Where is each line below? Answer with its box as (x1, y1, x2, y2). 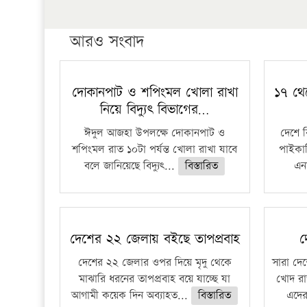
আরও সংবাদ (70, 30, 144, 53)
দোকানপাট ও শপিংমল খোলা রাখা (71, 83, 238, 102)
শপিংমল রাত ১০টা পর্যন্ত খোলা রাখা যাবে (72, 142, 238, 158)
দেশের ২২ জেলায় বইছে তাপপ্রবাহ (69, 230, 240, 249)
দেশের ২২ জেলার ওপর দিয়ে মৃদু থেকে (77, 255, 232, 271)
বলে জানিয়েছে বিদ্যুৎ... (84, 158, 179, 174)
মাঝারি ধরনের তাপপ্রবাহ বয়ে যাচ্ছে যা (79, 271, 231, 287)
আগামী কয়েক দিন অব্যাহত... (71, 288, 192, 304)
